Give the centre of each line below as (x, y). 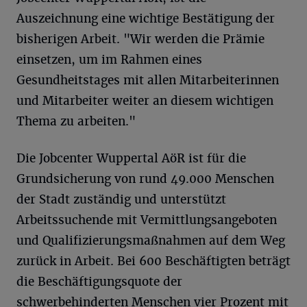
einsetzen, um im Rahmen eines (109, 59)
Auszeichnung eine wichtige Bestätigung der (146, 18)
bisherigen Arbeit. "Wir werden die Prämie (140, 39)
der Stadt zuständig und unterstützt (121, 199)
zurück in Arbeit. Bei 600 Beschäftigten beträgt (153, 261)
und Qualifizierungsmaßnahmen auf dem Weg (151, 240)
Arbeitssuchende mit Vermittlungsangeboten (147, 220)
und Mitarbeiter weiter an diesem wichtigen (145, 100)
